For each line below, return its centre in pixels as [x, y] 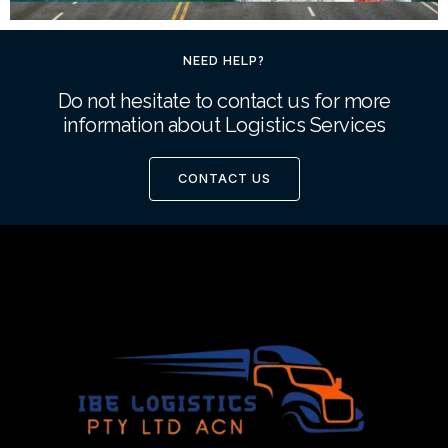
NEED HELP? [224, 60]
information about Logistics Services [224, 124]
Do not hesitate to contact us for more [224, 100]
